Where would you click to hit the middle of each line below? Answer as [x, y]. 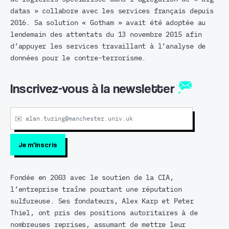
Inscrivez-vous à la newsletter [94, 88]
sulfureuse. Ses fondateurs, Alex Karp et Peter [102, 201]
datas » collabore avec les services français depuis [112, 11]
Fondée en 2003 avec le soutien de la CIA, [92, 178]
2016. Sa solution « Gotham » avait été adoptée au [108, 23]
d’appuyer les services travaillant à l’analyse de [108, 46]
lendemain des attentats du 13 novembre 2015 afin [106, 35]
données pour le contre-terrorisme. [78, 58]
